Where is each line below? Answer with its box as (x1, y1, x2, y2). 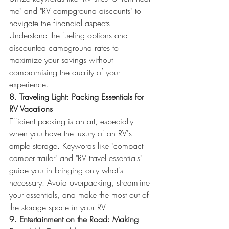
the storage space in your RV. (9, 201, 107, 213)
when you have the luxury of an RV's (9, 128, 134, 139)
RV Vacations (9, 103, 53, 114)
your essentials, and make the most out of (9, 189, 151, 200)
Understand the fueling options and (9, 30, 130, 41)
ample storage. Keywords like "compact (9, 140, 146, 151)
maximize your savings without (9, 54, 116, 65)
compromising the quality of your (9, 66, 123, 78)
